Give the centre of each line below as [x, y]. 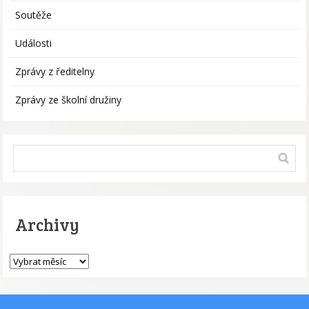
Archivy [48, 225]
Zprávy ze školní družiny [69, 100]
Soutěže [34, 15]
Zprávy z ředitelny [55, 72]
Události [34, 43]
